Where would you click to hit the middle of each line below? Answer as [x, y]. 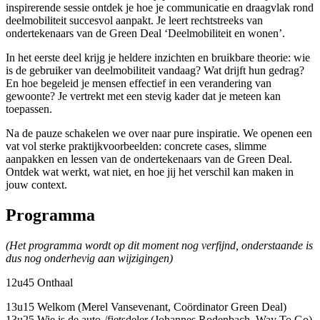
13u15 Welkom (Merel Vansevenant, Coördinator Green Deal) [146, 307]
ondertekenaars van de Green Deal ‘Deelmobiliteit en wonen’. [145, 34]
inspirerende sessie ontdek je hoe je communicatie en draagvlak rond [160, 8]
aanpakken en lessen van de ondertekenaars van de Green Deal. [149, 159]
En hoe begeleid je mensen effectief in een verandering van [139, 84]
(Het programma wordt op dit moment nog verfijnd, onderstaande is [159, 246]
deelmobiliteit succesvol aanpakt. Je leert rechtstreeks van [134, 21]
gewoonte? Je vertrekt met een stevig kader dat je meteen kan [143, 96]
